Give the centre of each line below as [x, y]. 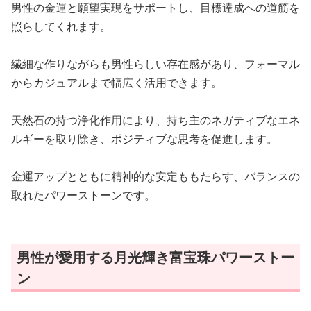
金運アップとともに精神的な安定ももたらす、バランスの [155, 177]
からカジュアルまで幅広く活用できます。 [117, 83]
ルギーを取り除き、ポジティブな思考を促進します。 [144, 139]
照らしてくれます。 [61, 27]
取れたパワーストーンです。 [83, 195]
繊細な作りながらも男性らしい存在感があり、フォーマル [155, 64]
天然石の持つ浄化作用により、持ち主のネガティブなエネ [155, 120]
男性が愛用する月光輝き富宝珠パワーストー [155, 258]
